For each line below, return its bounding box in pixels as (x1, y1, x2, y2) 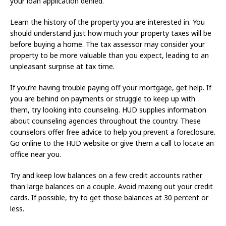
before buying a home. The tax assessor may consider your (10, 39, 205, 49)
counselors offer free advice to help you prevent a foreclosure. (10, 127, 215, 137)
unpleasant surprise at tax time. (10, 62, 115, 72)
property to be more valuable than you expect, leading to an (10, 50, 209, 61)
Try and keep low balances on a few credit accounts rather (10, 171, 202, 181)
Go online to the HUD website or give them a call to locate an (10, 138, 214, 148)
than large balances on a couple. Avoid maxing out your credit (10, 182, 213, 192)
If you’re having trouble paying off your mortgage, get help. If (10, 83, 211, 93)
